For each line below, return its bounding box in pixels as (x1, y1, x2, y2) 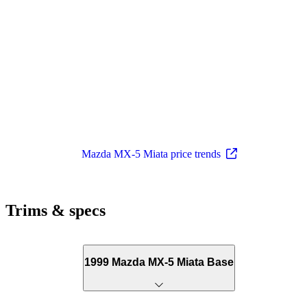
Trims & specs (5, 201, 106, 219)
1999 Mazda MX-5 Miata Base (84, 256, 234, 269)
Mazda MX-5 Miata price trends (81, 147, 221, 160)
